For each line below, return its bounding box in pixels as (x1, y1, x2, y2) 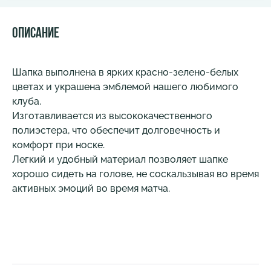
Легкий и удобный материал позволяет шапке (12, 153, 228, 165)
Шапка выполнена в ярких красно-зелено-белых (12, 66, 238, 78)
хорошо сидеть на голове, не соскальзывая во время (12, 168, 259, 180)
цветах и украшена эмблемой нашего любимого (12, 80, 238, 93)
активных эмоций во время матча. (12, 182, 170, 194)
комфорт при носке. (12, 139, 105, 151)
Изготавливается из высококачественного (12, 109, 212, 122)
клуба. (12, 95, 41, 107)
